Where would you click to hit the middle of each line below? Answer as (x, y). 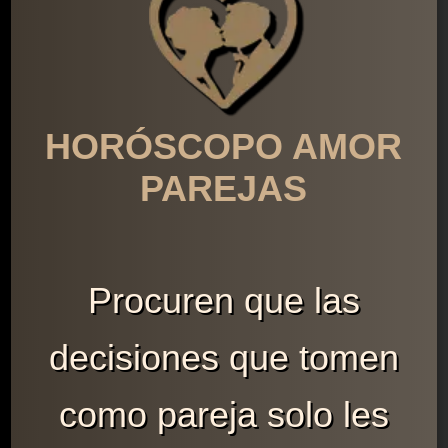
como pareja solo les (223, 414)
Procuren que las (223, 300)
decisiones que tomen (223, 357)
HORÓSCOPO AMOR (224, 146)
